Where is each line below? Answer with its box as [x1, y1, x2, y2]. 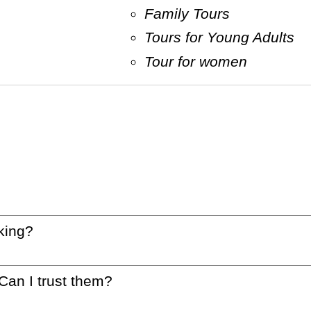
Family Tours [153, 6, 230, 22]
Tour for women [151, 53, 247, 69]
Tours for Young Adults [151, 29, 294, 46]
